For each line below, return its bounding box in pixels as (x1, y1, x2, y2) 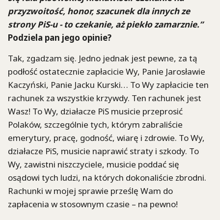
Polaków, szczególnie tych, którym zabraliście (8, 118, 183, 130)
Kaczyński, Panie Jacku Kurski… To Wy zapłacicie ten (8, 79, 209, 90)
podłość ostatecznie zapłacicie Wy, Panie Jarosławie (8, 65, 205, 77)
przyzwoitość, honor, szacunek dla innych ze (8, 5, 190, 17)
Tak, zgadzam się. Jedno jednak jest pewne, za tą (8, 52, 197, 64)
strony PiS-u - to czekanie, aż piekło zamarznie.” (8, 18, 203, 30)
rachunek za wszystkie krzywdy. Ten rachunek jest (8, 92, 201, 104)
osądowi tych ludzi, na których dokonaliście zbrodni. (8, 171, 206, 183)
